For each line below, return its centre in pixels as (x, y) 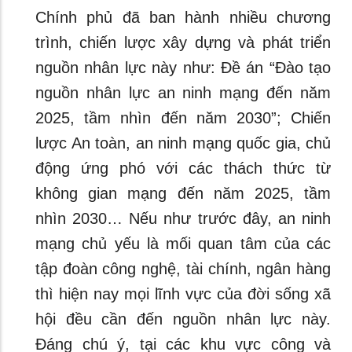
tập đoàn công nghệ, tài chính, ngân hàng (183, 268)
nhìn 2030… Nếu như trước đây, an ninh (183, 218)
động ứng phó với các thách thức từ (183, 168)
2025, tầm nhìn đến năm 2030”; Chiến (183, 117)
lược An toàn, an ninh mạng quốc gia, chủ (183, 143)
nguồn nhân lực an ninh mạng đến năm (183, 92)
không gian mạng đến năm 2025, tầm (183, 193)
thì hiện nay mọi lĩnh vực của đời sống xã (183, 293)
